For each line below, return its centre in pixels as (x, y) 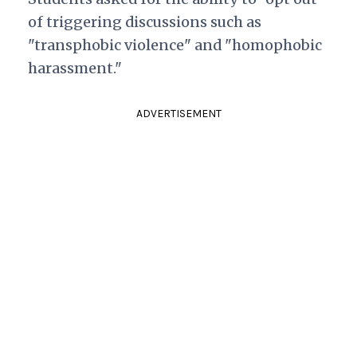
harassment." (75, 68)
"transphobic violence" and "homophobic (175, 45)
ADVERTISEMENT (178, 113)
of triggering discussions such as (144, 22)
